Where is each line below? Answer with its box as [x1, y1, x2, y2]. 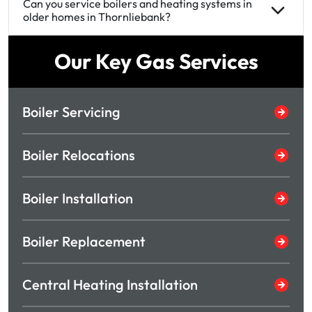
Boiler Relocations [22, 146, 135, 164]
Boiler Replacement [22, 232, 146, 250]
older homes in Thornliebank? [23, 9, 171, 24]
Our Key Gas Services [54, 47, 258, 75]
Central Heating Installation [22, 275, 198, 293]
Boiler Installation [22, 189, 133, 207]
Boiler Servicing [22, 102, 120, 120]
